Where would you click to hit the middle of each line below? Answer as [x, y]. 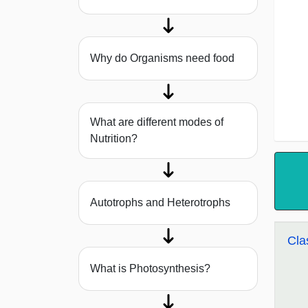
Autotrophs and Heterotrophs [160, 203]
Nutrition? [114, 139]
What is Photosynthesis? [150, 269]
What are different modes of [157, 122]
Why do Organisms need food [162, 58]
